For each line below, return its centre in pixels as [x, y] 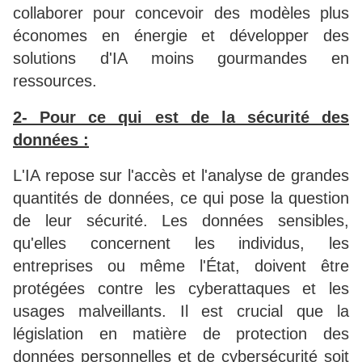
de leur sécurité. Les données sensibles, [181, 221]
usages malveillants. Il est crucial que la [181, 311]
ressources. [55, 81]
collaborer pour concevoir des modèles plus [181, 13]
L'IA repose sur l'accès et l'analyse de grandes [181, 176]
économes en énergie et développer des [181, 36]
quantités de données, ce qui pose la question [181, 198]
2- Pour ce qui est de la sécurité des [181, 117]
